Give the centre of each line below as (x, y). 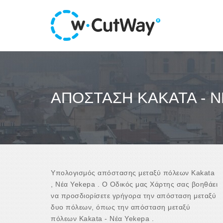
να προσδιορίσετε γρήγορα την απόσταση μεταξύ (133, 195)
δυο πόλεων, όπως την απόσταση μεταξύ (120, 207)
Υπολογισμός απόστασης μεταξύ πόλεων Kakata (133, 172)
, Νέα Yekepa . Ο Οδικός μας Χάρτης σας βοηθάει (134, 184)
